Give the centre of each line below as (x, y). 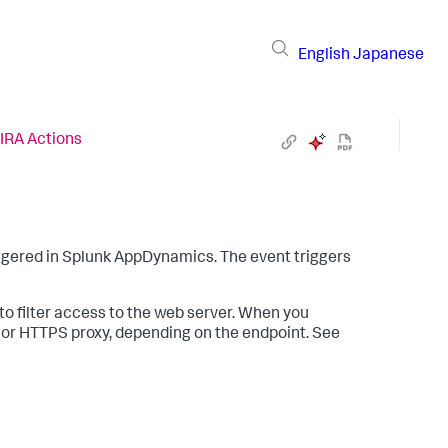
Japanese (388, 55)
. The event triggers (282, 259)
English (324, 55)
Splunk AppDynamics (138, 259)
